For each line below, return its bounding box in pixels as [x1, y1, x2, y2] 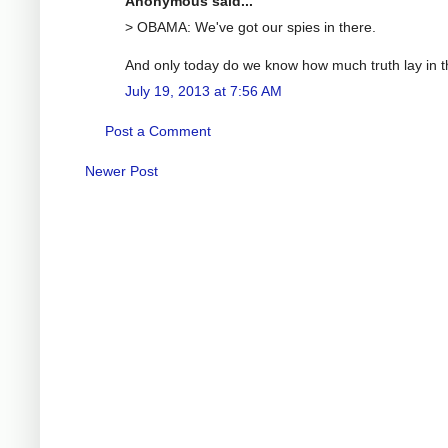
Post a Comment [105, 122, 211, 139]
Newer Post [85, 162, 158, 179]
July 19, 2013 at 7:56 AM [125, 82, 282, 99]
